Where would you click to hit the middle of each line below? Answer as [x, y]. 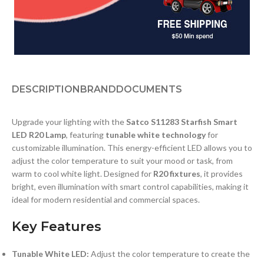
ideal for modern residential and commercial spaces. [106, 199]
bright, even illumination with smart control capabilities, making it [130, 186]
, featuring [86, 134]
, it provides [222, 173]
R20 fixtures [177, 173]
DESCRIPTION [46, 89]
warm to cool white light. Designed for [82, 173]
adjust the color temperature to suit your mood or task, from [122, 160]
